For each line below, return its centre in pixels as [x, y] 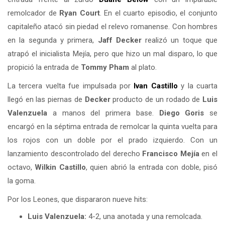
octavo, [21, 167]
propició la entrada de [44, 67]
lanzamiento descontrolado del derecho [75, 153]
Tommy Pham [105, 67]
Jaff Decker [120, 40]
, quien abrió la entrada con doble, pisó [152, 167]
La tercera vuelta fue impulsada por [71, 86]
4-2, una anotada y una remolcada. [144, 216]
